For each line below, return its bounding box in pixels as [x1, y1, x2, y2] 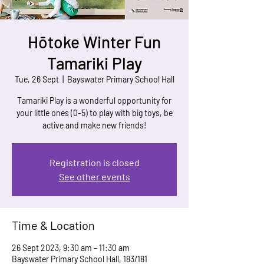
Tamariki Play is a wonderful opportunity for [17, 95, 171, 105]
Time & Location [12, 218, 95, 232]
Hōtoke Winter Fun [28, 32, 161, 52]
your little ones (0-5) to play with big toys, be [16, 108, 173, 118]
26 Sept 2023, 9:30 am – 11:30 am [12, 243, 130, 253]
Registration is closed [49, 157, 140, 168]
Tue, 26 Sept [14, 74, 59, 84]
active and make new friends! [42, 120, 147, 130]
